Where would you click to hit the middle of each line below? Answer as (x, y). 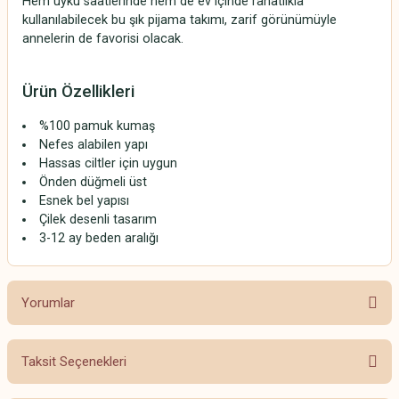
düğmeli (105, 182)
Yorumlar (48, 303)
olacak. (163, 39)
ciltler (102, 163)
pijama (169, 20)
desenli (92, 220)
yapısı (114, 201)
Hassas (62, 163)
